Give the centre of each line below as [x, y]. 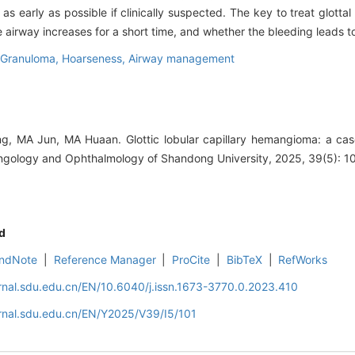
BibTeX [244, 260]
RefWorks [303, 260]
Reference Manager [105, 260]
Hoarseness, [95, 59]
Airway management [181, 59]
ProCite [191, 260]
